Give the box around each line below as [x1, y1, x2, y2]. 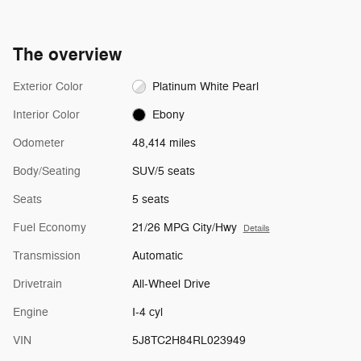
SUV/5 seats [131, 164, 195, 178]
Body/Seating [13, 164, 81, 178]
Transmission [13, 248, 81, 263]
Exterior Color [13, 79, 83, 93]
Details [243, 222, 270, 234]
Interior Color [13, 107, 80, 122]
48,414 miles [131, 135, 196, 150]
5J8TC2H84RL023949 [131, 333, 246, 347]
